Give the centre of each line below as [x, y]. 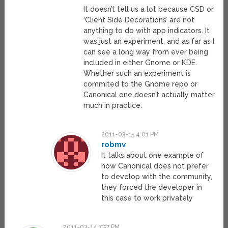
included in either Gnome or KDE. [140, 63]
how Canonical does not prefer [155, 166]
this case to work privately [147, 198]
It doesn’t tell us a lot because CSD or [148, 9]
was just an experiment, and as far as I [149, 41]
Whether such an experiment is [137, 74]
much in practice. [112, 106]
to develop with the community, [157, 177]
